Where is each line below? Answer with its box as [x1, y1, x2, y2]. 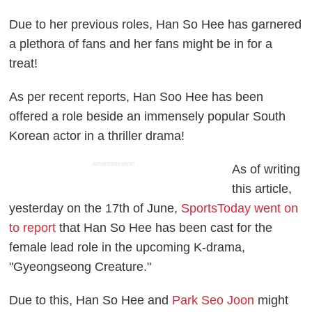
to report [9, 220, 56, 235]
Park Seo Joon [172, 292, 255, 307]
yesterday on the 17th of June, [9, 201, 182, 215]
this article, [232, 181, 292, 196]
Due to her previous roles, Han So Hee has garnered [9, 17, 302, 31]
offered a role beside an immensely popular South [9, 109, 286, 123]
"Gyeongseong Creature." [9, 259, 152, 274]
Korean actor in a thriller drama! [9, 128, 185, 143]
